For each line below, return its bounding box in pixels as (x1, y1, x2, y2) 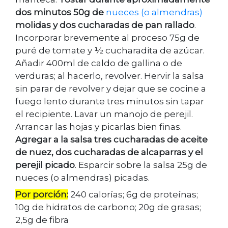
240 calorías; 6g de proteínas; (68, 189, 198, 199)
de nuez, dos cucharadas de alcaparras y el (15, 147, 203, 157)
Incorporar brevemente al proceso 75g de (15, 32, 199, 43)
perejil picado (15, 159, 75, 170)
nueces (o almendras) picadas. (15, 172, 150, 183)
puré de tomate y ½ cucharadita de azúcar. (15, 45, 205, 55)
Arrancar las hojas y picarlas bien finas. (15, 121, 182, 132)
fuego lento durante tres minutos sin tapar (15, 96, 204, 106)
